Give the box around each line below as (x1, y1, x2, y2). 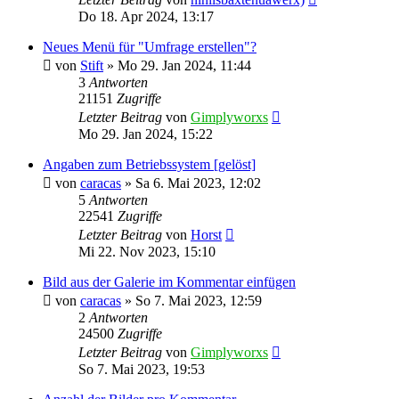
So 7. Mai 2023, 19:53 (78, 361, 205, 377)
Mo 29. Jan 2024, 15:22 (78, 126, 213, 142)
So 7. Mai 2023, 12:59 (135, 292, 262, 308)
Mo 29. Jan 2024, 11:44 (118, 57, 251, 73)
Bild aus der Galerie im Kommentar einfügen (43, 273, 296, 289)
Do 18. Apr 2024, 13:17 (78, 8, 214, 24)
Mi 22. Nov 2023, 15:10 (78, 243, 216, 259)
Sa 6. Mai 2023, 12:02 (135, 175, 261, 191)
